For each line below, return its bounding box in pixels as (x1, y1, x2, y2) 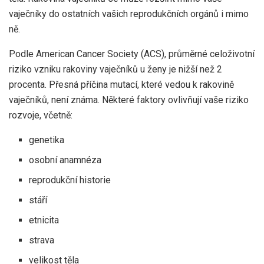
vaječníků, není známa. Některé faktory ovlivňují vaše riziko (9, 94, 249, 106)
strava (29, 235, 55, 246)
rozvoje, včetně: (9, 110, 72, 121)
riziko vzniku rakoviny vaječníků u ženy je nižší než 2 (9, 64, 222, 75)
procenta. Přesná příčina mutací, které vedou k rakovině (9, 79, 234, 91)
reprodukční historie (29, 174, 111, 186)
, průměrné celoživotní (164, 48, 255, 60)
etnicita (29, 214, 60, 226)
